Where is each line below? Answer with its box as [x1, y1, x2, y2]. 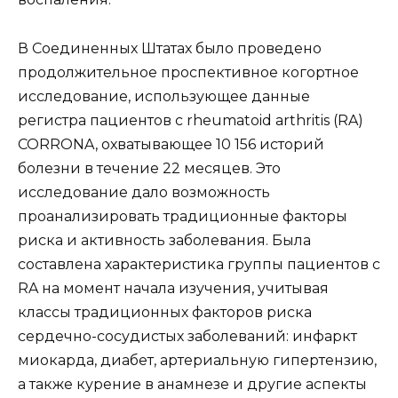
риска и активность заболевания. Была [18, 231, 311, 249]
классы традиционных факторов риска [18, 303, 312, 321]
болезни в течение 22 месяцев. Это [18, 159, 281, 177]
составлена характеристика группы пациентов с [18, 255, 380, 273]
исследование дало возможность [18, 183, 270, 201]
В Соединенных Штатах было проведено [18, 39, 322, 57]
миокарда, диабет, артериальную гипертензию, [18, 351, 377, 369]
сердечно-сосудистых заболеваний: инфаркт [18, 327, 357, 345]
